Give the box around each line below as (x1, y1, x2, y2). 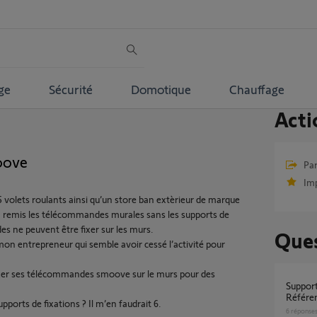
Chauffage (229, 81, 284, 97)
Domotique (130, 81, 191, 97)
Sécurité (48, 81, 93, 97)
